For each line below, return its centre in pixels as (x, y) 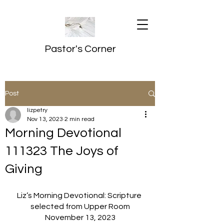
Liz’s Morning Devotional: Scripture (80, 195)
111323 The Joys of (62, 151)
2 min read (79, 119)
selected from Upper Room (80, 206)
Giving (24, 169)
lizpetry (37, 110)
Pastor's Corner (80, 49)
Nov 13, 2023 (45, 119)
